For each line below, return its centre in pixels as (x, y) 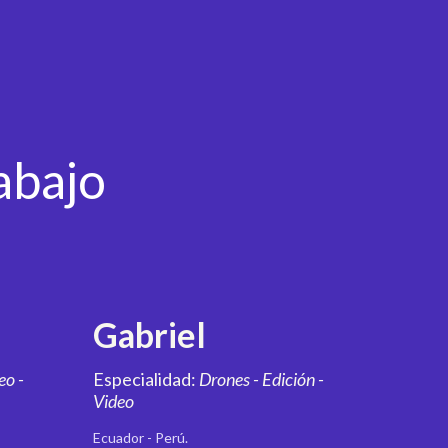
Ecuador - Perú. (141, 437)
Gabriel (150, 334)
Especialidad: (146, 379)
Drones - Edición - (262, 379)
